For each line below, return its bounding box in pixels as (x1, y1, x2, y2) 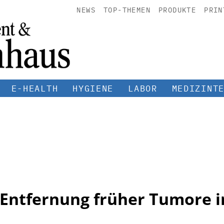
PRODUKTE (158, 5, 196, 14)
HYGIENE (72, 82, 114, 94)
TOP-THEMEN (103, 5, 150, 14)
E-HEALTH (11, 82, 58, 94)
